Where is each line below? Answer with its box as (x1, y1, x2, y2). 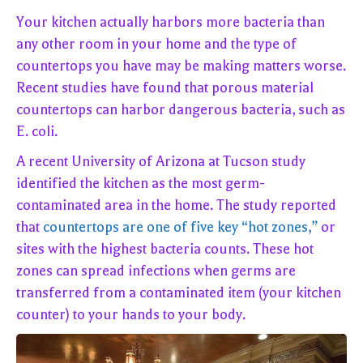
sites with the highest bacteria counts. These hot (16, 241, 314, 258)
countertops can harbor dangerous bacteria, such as (16, 101, 345, 118)
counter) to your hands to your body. (16, 306, 246, 323)
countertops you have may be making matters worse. (16, 58, 346, 75)
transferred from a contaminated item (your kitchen (16, 284, 341, 301)
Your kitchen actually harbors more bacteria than (16, 14, 325, 31)
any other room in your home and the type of (16, 36, 297, 53)
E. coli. (16, 123, 58, 140)
